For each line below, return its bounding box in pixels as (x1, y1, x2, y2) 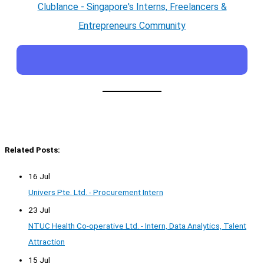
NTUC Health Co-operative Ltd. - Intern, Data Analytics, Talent (28, 221, 246, 231)
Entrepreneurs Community (78, 19, 186, 31)
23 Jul (28, 205, 50, 215)
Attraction (28, 237, 65, 247)
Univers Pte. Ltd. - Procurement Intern (28, 187, 163, 197)
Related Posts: (5, 144, 60, 154)
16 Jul (28, 171, 50, 181)
